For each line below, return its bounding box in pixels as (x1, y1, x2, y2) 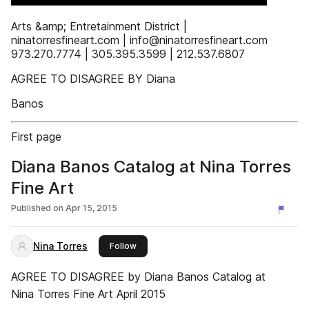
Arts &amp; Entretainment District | (11, 19, 187, 33)
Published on (11, 203, 63, 213)
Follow (110, 241, 137, 251)
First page (11, 130, 61, 143)
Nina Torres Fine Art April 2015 (11, 287, 166, 301)
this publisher (136, 240, 191, 250)
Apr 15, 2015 (66, 203, 117, 213)
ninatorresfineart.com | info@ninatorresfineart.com (11, 33, 268, 47)
